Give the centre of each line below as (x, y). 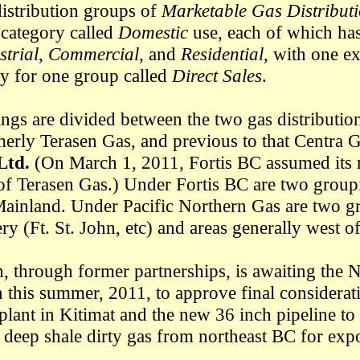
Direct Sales (217, 76)
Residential (222, 54)
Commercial (94, 54)
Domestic (153, 32)
